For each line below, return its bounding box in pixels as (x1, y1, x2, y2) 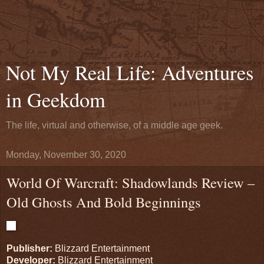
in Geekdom (6, 86, 105, 113)
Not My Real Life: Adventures (6, 59, 253, 86)
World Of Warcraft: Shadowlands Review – (6, 173, 255, 192)
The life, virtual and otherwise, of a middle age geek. (6, 120, 223, 130)
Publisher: (6, 243, 52, 253)
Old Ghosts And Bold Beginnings (6, 192, 201, 212)
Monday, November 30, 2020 (6, 150, 126, 160)
